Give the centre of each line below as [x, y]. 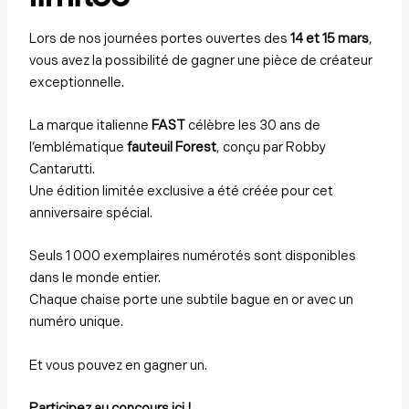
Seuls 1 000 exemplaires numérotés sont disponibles [193, 257]
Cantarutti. [63, 170]
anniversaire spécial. [91, 214]
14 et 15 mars [330, 38]
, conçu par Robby [272, 148]
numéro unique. [77, 322]
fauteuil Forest [172, 148]
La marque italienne [91, 126]
